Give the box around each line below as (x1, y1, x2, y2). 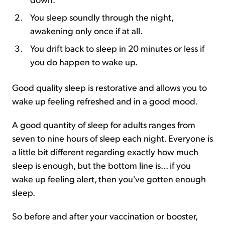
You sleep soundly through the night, (30, 11, 173, 23)
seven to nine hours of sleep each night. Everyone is (12, 132, 213, 144)
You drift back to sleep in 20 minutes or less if (30, 42, 204, 54)
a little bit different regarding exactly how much (12, 146, 198, 157)
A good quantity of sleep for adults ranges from (12, 119, 195, 130)
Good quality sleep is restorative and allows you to (12, 81, 207, 93)
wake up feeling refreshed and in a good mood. (12, 95, 198, 106)
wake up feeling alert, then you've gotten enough (12, 173, 206, 184)
